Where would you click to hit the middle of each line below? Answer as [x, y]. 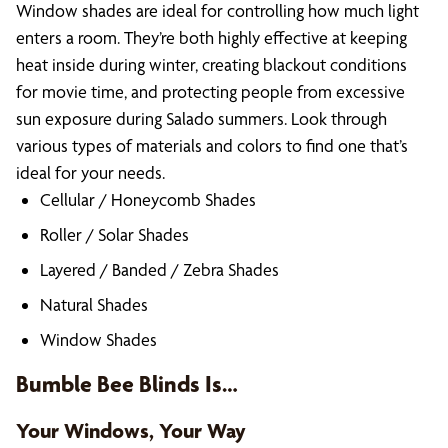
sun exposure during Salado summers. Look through [201, 118]
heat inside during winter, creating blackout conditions [211, 64]
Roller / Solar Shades [114, 234]
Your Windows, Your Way [131, 430]
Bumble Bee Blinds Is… [127, 384]
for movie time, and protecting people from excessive [210, 91]
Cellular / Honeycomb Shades [148, 199]
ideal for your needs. [90, 172]
